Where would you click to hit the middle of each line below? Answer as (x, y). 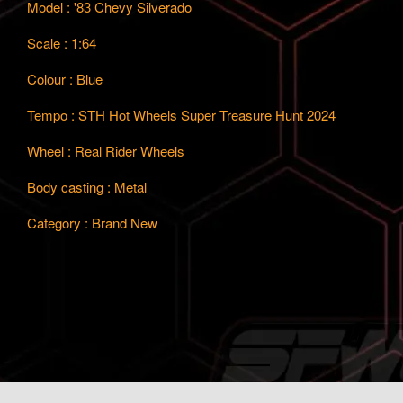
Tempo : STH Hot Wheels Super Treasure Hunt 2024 (181, 115)
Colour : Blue (65, 79)
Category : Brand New (92, 223)
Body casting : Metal (87, 187)
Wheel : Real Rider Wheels (106, 151)
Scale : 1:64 (62, 43)
